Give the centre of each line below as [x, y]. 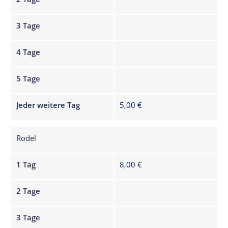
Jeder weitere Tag [48, 105]
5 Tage [28, 78]
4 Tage [28, 52]
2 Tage [28, 191]
